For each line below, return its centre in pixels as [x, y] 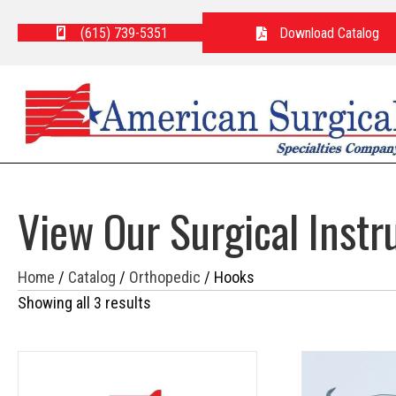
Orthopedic [165, 277]
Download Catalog [329, 34]
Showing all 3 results [84, 303]
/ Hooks [228, 277]
